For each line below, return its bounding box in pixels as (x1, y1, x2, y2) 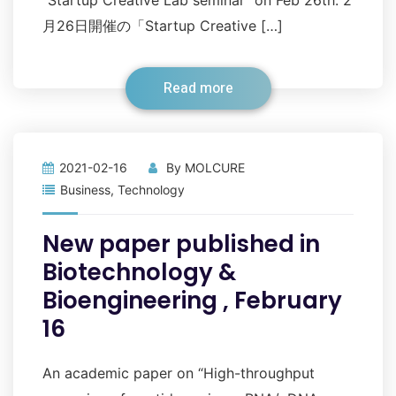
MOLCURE (185, 160, 245, 175)
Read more (163, 78, 233, 99)
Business (60, 182, 110, 197)
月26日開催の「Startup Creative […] (42, 17, 283, 34)
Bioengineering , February (42, 285, 342, 316)
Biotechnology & (42, 256, 236, 288)
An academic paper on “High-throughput (42, 364, 315, 382)
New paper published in (42, 228, 320, 260)
